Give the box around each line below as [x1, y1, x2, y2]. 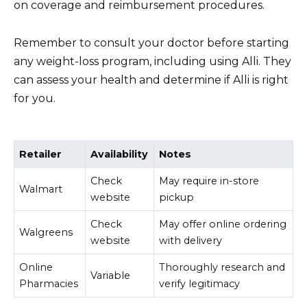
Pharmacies [19, 278, 79, 291]
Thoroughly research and [159, 261, 286, 274]
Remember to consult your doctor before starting [14, 36, 289, 49]
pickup [159, 191, 195, 204]
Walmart [19, 183, 63, 196]
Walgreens [19, 226, 73, 239]
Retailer [19, 148, 62, 161]
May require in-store [159, 175, 260, 188]
